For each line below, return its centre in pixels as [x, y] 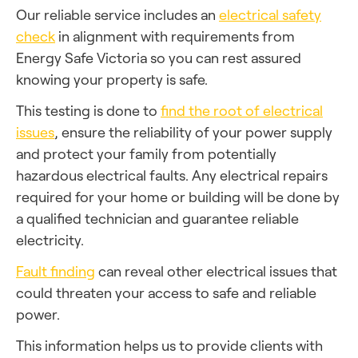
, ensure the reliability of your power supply [193, 132]
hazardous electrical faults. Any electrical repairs [172, 175]
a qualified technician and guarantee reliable [157, 218]
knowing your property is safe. [112, 79]
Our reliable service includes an [117, 14]
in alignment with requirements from [175, 36]
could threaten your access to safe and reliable [166, 292]
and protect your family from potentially [146, 153]
